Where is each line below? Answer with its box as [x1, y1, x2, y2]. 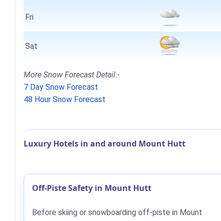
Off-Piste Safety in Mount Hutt [32, 183, 151, 194]
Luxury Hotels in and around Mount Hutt [24, 138, 185, 149]
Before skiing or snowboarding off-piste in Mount [32, 208, 202, 218]
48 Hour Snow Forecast [24, 95, 106, 105]
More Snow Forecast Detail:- [24, 70, 119, 80]
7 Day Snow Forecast [24, 82, 98, 92]
